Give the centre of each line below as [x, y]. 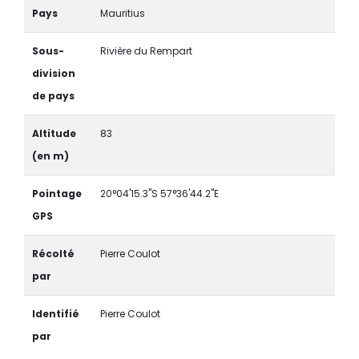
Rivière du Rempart [146, 51]
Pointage [56, 194]
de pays [53, 96]
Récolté [53, 254]
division [53, 74]
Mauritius [122, 14]
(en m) [50, 156]
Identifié [55, 314]
